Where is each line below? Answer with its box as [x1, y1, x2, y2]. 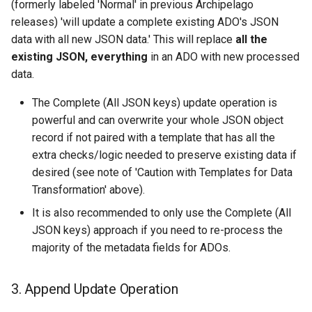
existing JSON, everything [11, 50, 148, 64]
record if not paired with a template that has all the [32, 131, 275, 145]
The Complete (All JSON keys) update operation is [32, 96, 277, 110]
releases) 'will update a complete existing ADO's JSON [11, 15, 279, 29]
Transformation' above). [32, 183, 145, 197]
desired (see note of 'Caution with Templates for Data [32, 166, 292, 180]
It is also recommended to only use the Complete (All [32, 206, 291, 220]
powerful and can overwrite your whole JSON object [32, 114, 283, 127]
